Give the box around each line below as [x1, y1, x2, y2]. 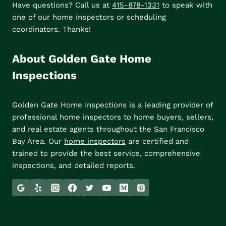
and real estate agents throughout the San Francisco [12, 125, 204, 134]
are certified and [126, 137, 189, 146]
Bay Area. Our [12, 137, 64, 146]
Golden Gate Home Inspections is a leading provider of [12, 100, 213, 110]
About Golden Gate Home [12, 52, 151, 66]
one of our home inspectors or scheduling [12, 13, 166, 22]
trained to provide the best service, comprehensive [12, 149, 200, 158]
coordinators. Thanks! [12, 25, 91, 34]
